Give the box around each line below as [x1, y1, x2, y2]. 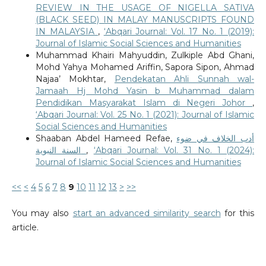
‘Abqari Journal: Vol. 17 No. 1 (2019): [103, 26, 255, 37]
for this [220, 208, 255, 219]
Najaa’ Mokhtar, [35, 74, 115, 85]
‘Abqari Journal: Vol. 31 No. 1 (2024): [93, 145, 255, 156]
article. [11, 222, 39, 233]
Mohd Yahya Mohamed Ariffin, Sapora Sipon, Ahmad [35, 62, 255, 73]
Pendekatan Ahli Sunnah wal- [114, 74, 255, 85]
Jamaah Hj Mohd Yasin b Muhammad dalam [35, 85, 255, 97]
